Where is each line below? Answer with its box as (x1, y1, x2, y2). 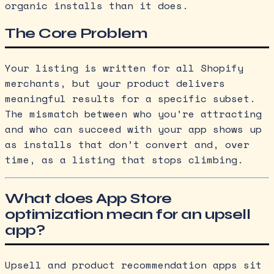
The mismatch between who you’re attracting (5, 106, 262, 122)
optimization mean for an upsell (5, 206, 251, 224)
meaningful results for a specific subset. (5, 91, 256, 106)
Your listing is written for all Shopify (5, 61, 243, 76)
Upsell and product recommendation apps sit (5, 257, 262, 273)
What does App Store (5, 190, 172, 208)
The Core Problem (5, 24, 148, 43)
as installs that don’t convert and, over (5, 137, 250, 152)
